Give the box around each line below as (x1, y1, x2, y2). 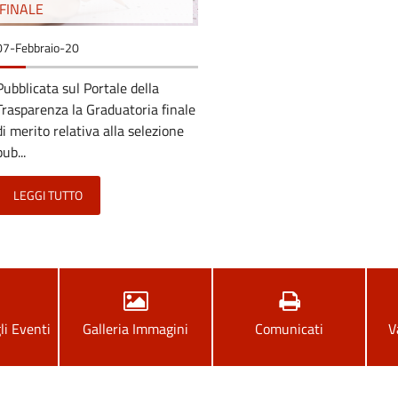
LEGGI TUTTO (13, 186, 83, 204)
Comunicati (255, 317, 324, 339)
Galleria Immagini (82, 317, 188, 339)
